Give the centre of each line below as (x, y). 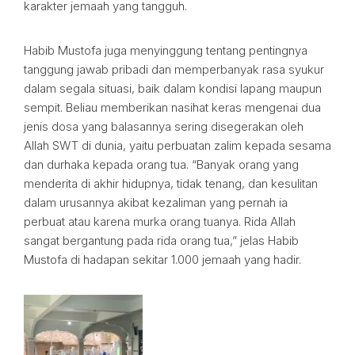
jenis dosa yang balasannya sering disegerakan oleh (164, 126)
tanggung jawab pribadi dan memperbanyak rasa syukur (174, 69)
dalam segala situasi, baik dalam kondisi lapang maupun (173, 88)
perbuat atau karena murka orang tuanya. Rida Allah (160, 221)
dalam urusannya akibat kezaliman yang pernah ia (156, 202)
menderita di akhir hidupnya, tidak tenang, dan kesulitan (171, 183)
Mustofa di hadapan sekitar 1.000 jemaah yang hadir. (162, 260)
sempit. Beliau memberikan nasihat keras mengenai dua (172, 107)
